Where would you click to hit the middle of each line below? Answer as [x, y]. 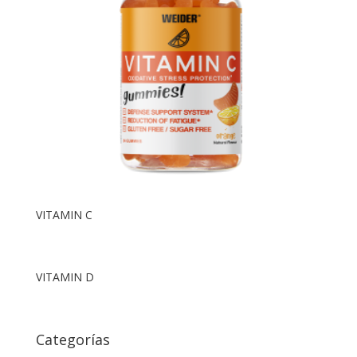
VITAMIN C [64, 214]
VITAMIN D [65, 277]
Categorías [73, 339]
